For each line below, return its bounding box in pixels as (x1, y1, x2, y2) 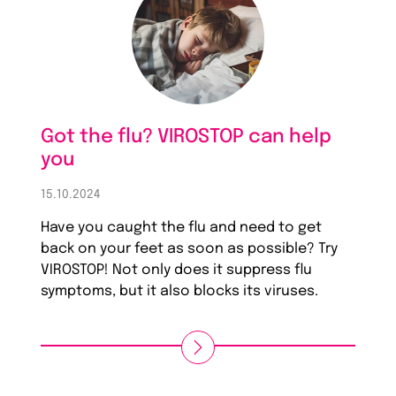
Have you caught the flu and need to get (41, 220, 323, 236)
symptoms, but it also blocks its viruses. (41, 284, 319, 300)
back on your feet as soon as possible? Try (41, 241, 339, 257)
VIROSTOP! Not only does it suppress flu (41, 263, 313, 278)
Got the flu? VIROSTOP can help (41, 127, 332, 148)
